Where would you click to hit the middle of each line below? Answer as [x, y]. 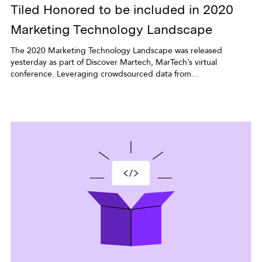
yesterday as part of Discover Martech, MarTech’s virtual [113, 62]
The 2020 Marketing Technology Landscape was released [116, 51]
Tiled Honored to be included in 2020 [122, 9]
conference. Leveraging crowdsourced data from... [104, 74]
